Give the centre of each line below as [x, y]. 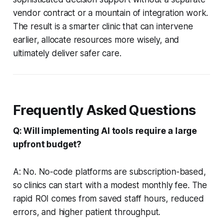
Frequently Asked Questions [104, 110]
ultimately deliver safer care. [67, 53]
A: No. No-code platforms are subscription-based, [109, 171]
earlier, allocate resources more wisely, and [96, 40]
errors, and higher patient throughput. [87, 212]
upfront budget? [47, 144]
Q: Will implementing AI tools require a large [105, 131]
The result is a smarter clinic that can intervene [103, 26]
